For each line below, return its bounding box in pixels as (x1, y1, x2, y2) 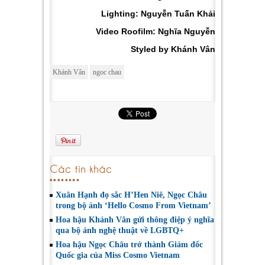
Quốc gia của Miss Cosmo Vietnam (56, 251, 180, 260)
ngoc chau (93, 68, 121, 77)
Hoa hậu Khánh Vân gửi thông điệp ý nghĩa (56, 215, 214, 225)
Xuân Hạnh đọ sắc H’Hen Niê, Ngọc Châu (56, 190, 207, 200)
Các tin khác (50, 161, 112, 175)
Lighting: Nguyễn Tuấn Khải (101, 9, 215, 19)
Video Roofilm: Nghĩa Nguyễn (96, 27, 215, 37)
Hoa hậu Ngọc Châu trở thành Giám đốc (56, 240, 203, 250)
